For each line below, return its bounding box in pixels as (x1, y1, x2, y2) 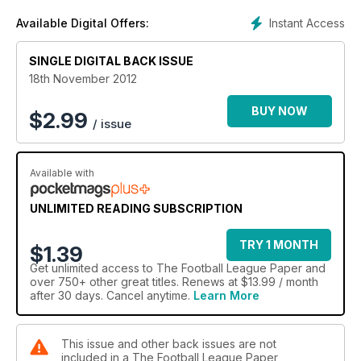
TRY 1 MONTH (239, 238, 318, 252)
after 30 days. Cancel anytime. (30, 288, 193, 303)
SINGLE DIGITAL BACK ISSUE (29, 54, 193, 68)
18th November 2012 (29, 72, 137, 86)
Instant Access (269, 16, 345, 31)
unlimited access (52, 261, 139, 276)
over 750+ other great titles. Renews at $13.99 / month (30, 275, 318, 289)
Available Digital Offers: (16, 16, 149, 31)
